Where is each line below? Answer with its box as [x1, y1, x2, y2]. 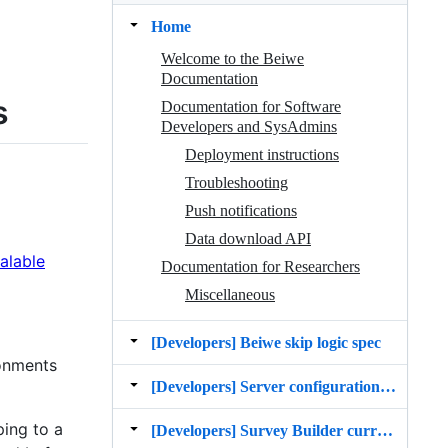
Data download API [185, 229, 311, 247]
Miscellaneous [185, 285, 275, 303]
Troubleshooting [185, 173, 288, 191]
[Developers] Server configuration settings [380, 377, 396, 395]
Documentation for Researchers [161, 257, 360, 275]
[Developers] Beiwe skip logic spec [151, 333, 381, 351]
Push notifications [185, 201, 297, 219]
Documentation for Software [161, 97, 341, 115]
